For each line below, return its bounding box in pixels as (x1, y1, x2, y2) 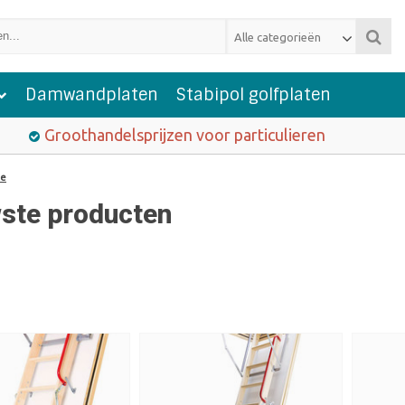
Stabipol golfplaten (176, 84, 331, 106)
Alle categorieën (233, 31, 321, 43)
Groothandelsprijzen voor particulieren (43, 126, 325, 144)
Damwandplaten (25, 84, 158, 106)
